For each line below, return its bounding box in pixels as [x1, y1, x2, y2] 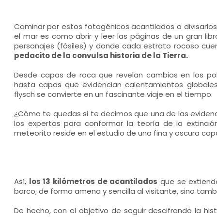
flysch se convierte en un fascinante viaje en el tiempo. [14, 89, 213, 99]
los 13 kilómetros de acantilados [29, 176, 158, 186]
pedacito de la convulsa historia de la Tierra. [14, 50, 188, 61]
